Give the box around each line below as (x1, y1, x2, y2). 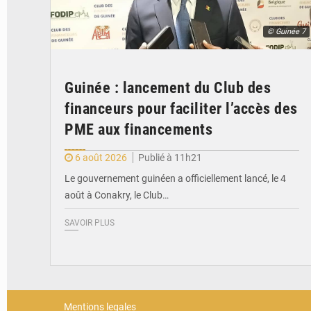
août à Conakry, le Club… (65, 189, 169, 201)
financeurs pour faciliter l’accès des (65, 99, 298, 117)
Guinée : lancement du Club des (65, 78, 271, 96)
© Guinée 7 (267, 26, 305, 36)
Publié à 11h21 (138, 151, 202, 163)
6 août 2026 (75, 151, 127, 163)
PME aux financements (65, 120, 212, 138)
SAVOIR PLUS (65, 217, 115, 228)
